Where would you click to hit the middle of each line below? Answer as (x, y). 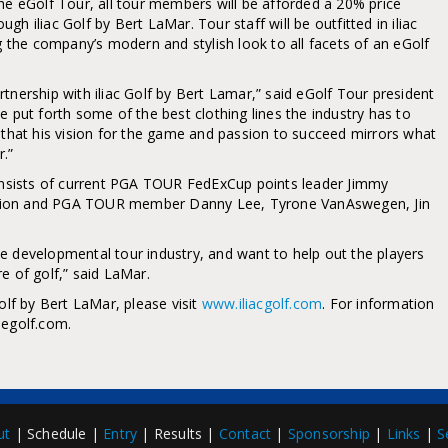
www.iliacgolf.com (262, 303)
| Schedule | (57, 433)
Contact (245, 433)
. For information (378, 303)
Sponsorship (329, 433)
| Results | (178, 433)
